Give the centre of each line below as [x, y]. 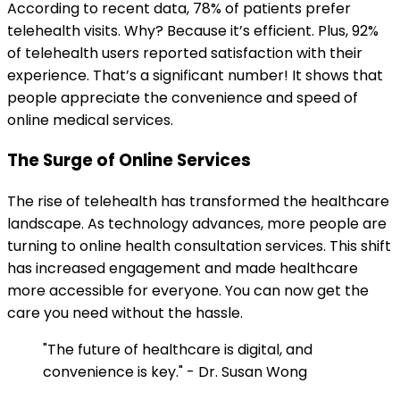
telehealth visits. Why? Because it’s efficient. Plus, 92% [193, 30]
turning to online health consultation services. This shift [199, 246]
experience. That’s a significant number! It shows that [195, 75]
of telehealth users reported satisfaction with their [185, 53]
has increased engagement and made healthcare [183, 268]
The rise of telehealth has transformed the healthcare [198, 201]
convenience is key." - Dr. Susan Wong [175, 372]
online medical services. [90, 120]
